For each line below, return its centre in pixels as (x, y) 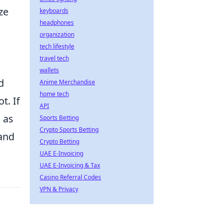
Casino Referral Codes (70, 177)
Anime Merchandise (67, 82)
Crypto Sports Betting (69, 130)
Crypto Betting (59, 141)
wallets (49, 70)
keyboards (54, 11)
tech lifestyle (57, 46)
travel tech (54, 58)
